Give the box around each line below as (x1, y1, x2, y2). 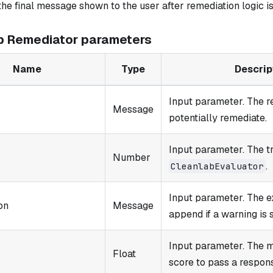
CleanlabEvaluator (170, 160, 264, 172)
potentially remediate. (169, 111, 267, 124)
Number (113, 151, 151, 164)
